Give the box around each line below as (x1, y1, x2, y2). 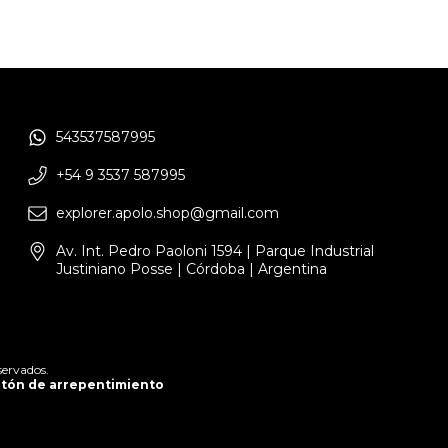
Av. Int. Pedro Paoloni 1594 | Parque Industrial (56, 242, 374, 261)
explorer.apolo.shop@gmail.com (56, 204, 279, 223)
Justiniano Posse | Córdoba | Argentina (56, 260, 327, 279)
